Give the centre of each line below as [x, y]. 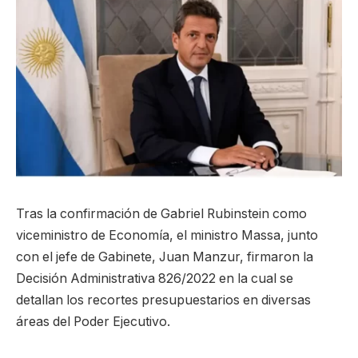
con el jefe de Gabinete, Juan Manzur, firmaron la [165, 257]
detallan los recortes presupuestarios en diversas [163, 300]
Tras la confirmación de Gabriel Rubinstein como [161, 214]
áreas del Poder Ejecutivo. [93, 322]
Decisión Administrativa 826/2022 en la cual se [155, 279]
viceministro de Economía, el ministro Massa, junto [167, 236]
